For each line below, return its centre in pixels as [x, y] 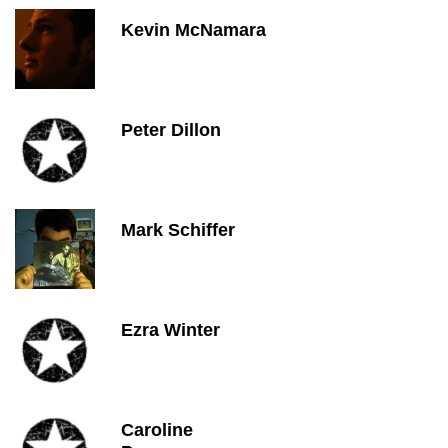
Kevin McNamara [193, 30]
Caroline [157, 430]
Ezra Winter [170, 330]
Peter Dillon [171, 130]
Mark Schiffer [178, 230]
